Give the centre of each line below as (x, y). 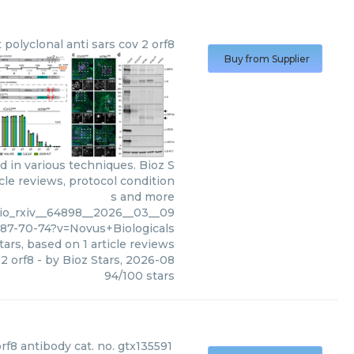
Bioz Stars (91, 260)
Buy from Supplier (267, 59)
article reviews (131, 245)
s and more (143, 197)
